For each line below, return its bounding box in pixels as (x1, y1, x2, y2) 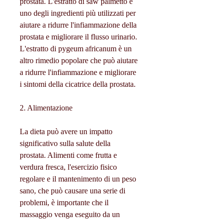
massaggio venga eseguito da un (20, 210, 120, 219)
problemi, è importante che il (20, 198, 109, 207)
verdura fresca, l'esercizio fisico (20, 163, 117, 172)
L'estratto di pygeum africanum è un (20, 44, 132, 53)
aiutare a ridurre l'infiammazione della (20, 21, 137, 30)
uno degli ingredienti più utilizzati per (20, 9, 136, 18)
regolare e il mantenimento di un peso (20, 175, 136, 184)
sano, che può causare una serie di (20, 186, 125, 195)
